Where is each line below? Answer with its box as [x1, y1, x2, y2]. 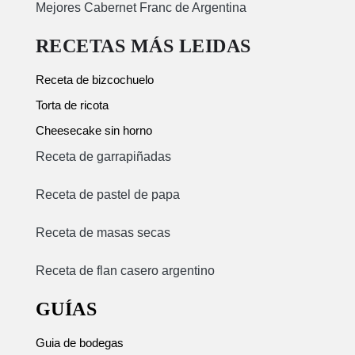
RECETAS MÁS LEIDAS [35, 35, 251, 56]
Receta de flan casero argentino [35, 263, 215, 277]
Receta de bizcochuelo [35, 72, 154, 86]
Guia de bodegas [35, 335, 124, 349]
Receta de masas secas [35, 225, 170, 239]
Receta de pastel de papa [35, 187, 180, 201]
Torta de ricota [35, 97, 109, 112]
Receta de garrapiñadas [35, 149, 171, 163]
